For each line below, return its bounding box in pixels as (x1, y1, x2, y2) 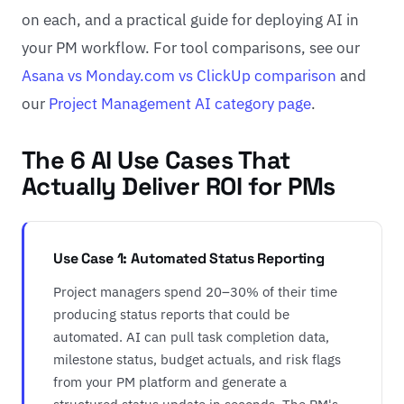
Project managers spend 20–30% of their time (53, 282, 337, 300)
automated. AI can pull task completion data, (53, 327, 329, 345)
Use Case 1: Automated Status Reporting (53, 249, 325, 268)
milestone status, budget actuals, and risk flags (53, 350, 341, 368)
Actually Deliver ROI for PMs (22, 170, 335, 202)
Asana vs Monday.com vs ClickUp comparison (22, 66, 336, 86)
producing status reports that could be (53, 305, 289, 323)
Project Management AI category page (49, 94, 311, 114)
